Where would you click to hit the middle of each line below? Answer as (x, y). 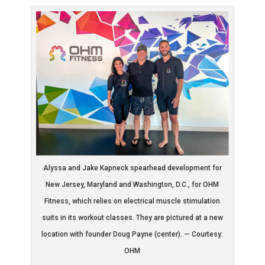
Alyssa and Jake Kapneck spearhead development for (132, 168)
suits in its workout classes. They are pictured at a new (132, 218)
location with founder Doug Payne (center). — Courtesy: (132, 235)
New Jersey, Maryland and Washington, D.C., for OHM (132, 185)
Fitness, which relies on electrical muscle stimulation (132, 201)
